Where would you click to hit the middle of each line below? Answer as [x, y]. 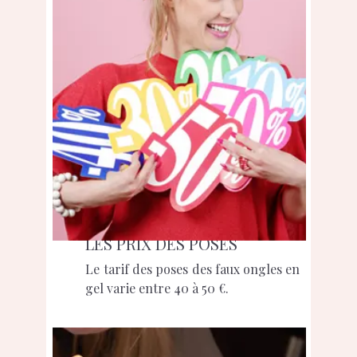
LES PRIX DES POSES [162, 243]
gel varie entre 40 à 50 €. [157, 288]
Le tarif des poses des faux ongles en [193, 269]
